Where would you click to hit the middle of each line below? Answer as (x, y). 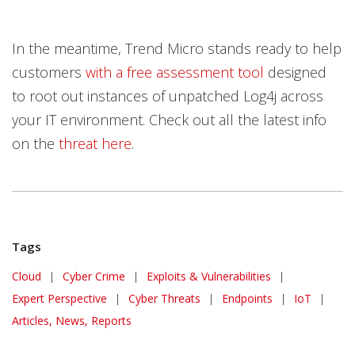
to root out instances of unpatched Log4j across (168, 96)
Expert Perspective (59, 298)
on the (35, 143)
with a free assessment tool (175, 72)
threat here (95, 143)
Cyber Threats (164, 298)
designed (295, 72)
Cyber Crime (94, 276)
